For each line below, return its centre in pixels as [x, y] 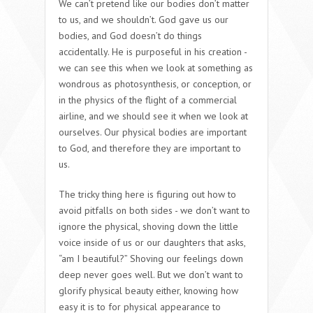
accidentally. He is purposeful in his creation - [153, 51]
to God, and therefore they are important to [150, 148]
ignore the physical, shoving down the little [148, 226]
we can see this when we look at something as [156, 67]
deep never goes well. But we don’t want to [151, 274]
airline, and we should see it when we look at [153, 116]
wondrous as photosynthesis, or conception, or [155, 83]
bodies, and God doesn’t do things [130, 35]
